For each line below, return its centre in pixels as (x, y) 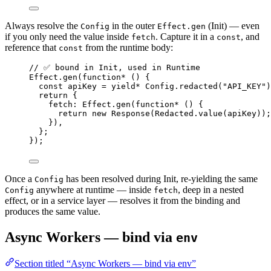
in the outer (133, 25)
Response (131, 113)
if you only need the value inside (68, 36)
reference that (32, 47)
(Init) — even (233, 25)
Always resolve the (43, 25)
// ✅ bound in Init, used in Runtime (115, 67)
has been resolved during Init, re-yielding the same (161, 178)
